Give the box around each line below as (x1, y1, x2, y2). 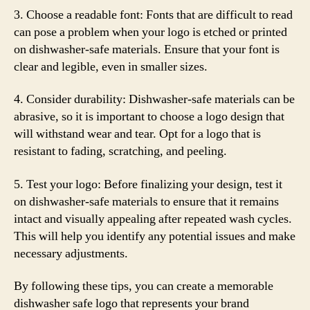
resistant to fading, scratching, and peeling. (14, 143, 227, 159)
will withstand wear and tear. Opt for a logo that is (14, 126, 261, 142)
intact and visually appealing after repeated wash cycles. (14, 210, 292, 227)
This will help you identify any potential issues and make (14, 228, 295, 244)
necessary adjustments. (14, 245, 128, 262)
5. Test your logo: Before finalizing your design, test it (14, 176, 282, 192)
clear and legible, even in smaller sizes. (14, 58, 208, 75)
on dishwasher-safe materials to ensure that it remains (14, 193, 279, 210)
